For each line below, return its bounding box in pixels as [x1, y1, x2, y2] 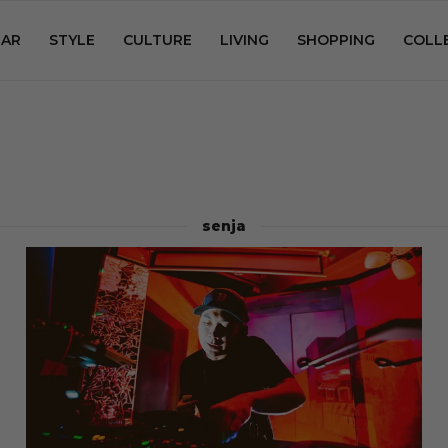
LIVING [220, 31, 269, 49]
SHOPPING [297, 31, 375, 49]
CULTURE [123, 31, 192, 49]
